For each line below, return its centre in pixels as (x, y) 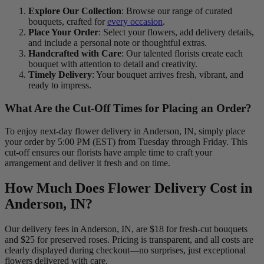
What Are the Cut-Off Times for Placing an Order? (128, 108)
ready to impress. (60, 85)
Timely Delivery (60, 75)
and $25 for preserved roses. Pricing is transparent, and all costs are (129, 239)
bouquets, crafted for (68, 22)
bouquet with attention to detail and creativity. (113, 64)
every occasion (135, 22)
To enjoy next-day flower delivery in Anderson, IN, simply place (125, 131)
